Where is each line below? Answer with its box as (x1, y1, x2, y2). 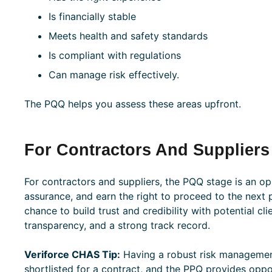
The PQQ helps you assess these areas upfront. (24, 97, 241, 110)
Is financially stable (48, 10, 136, 22)
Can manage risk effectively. (48, 68, 179, 81)
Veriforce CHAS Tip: (24, 248, 120, 260)
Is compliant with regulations (48, 49, 181, 61)
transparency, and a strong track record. (24, 219, 210, 231)
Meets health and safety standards (48, 29, 208, 42)
